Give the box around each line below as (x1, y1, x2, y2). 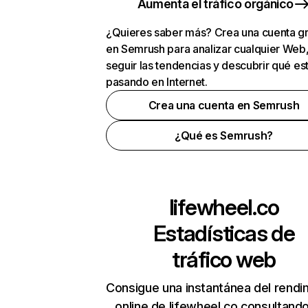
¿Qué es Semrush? (175, 129, 273, 142)
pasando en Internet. (106, 75, 208, 89)
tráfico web (172, 246, 276, 273)
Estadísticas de (153, 220, 295, 247)
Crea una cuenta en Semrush (148, 98, 300, 112)
